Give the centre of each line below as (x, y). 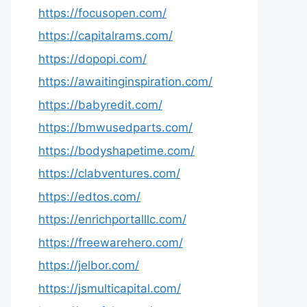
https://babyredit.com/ (100, 105)
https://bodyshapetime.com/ (116, 150)
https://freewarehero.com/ (111, 242)
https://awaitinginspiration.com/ (125, 82)
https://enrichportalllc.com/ (112, 219)
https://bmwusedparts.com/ (115, 127)
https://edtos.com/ (89, 196)
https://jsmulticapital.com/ (110, 288)
